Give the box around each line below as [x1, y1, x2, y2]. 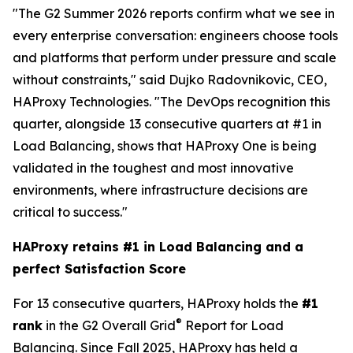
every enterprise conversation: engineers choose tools [13, 28, 338, 44]
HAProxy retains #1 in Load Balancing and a [13, 239, 303, 255]
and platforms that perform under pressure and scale [13, 50, 336, 66]
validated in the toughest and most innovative [13, 160, 294, 176]
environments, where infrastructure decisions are [13, 182, 308, 199]
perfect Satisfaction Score [13, 261, 186, 277]
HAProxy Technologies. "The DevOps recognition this [13, 94, 330, 110]
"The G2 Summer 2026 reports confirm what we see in [13, 6, 335, 22]
